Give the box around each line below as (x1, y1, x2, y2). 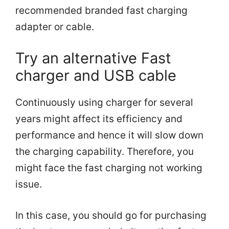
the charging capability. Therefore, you (15, 146, 194, 158)
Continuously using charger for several (15, 97, 193, 109)
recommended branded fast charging (15, 4, 188, 16)
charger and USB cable (15, 66, 176, 85)
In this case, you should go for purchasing (15, 209, 207, 221)
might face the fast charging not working (15, 162, 202, 174)
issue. (15, 178, 42, 191)
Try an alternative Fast (15, 49, 171, 67)
